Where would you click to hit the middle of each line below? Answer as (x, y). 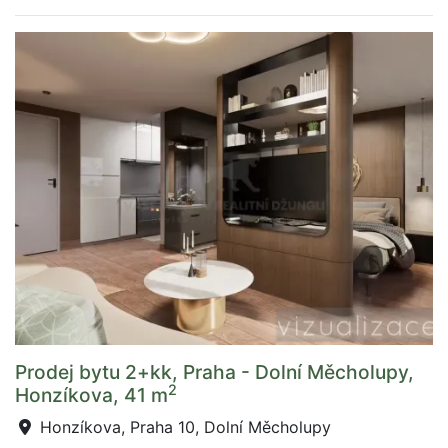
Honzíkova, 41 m (91, 395)
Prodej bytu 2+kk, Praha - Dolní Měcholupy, (214, 372)
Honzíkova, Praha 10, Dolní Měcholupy (183, 427)
